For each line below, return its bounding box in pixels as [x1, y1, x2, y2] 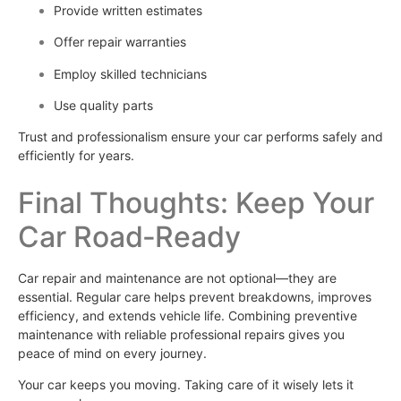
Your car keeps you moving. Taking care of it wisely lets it [18, 377, 354, 393]
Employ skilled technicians [54, 65, 207, 81]
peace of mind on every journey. [18, 345, 207, 361]
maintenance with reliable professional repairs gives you [18, 326, 345, 342]
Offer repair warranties [54, 34, 186, 50]
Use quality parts [54, 97, 153, 113]
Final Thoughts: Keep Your [18, 184, 374, 220]
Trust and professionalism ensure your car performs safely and [18, 129, 383, 145]
